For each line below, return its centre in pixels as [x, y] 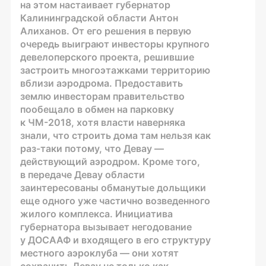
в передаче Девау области [83, 174]
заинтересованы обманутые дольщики [113, 187]
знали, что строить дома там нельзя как [115, 135]
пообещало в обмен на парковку [97, 109]
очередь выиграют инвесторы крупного [115, 44]
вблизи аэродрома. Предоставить [102, 83]
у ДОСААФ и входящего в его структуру [115, 240]
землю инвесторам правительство [102, 96]
